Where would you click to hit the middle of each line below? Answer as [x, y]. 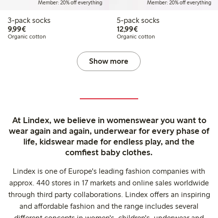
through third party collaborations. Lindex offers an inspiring [109, 195]
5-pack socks [150, 20]
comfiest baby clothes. [109, 153]
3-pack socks [29, 20]
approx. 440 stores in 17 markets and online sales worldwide [109, 183]
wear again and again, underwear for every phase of [109, 131]
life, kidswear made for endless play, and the [109, 142]
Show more [109, 61]
